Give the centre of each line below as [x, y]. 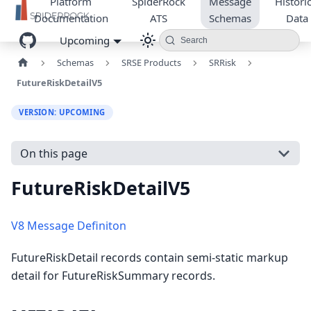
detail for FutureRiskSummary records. [113, 276]
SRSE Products [151, 62]
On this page [53, 153]
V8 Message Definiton [69, 226]
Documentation [71, 18]
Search [194, 40]
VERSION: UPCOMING [62, 112]
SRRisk [222, 62]
